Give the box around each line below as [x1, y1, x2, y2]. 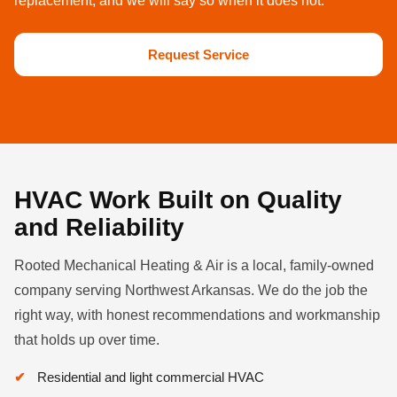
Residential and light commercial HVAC [37, 370, 264, 385]
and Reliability [14, 214, 184, 241]
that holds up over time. [14, 332, 160, 347]
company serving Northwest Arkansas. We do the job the [14, 283, 368, 298]
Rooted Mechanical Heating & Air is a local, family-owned [14, 258, 374, 273]
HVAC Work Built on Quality [14, 186, 342, 214]
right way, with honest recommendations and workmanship [14, 307, 380, 323]
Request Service [148, 47, 249, 62]
